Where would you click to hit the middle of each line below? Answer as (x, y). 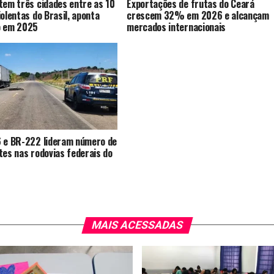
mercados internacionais (176, 27)
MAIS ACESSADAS (137, 225)
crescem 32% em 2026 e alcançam (198, 15)
